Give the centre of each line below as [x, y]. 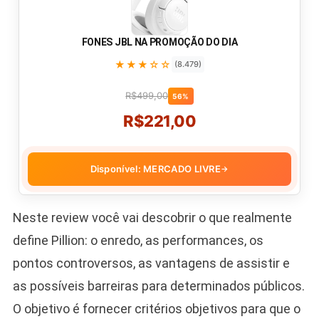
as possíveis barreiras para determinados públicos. [158, 286]
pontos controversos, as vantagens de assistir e [151, 263]
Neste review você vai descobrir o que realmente [152, 217]
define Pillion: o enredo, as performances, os [138, 240]
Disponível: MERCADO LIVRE [156, 168]
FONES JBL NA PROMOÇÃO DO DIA [159, 42]
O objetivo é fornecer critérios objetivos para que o [156, 308]
